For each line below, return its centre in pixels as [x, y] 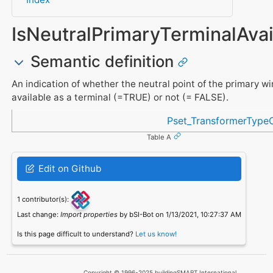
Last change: [38, 214]
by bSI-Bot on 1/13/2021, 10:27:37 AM [179, 214]
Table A [159, 137]
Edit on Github [68, 168]
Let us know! [156, 234]
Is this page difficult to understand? [76, 234]
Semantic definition [102, 61]
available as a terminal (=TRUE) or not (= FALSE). [120, 97]
